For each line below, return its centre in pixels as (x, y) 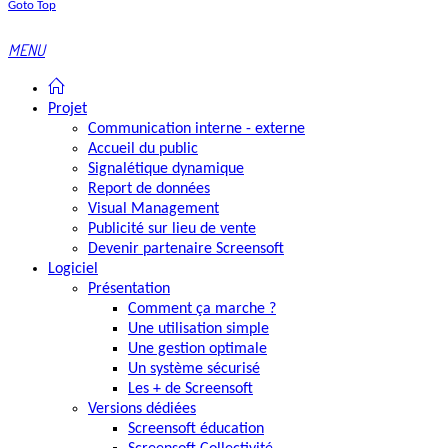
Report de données (149, 189)
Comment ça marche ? (202, 309)
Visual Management (153, 209)
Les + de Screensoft (190, 389)
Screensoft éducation (196, 429)
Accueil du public (143, 149)
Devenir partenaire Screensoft (186, 249)
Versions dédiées (142, 409)
